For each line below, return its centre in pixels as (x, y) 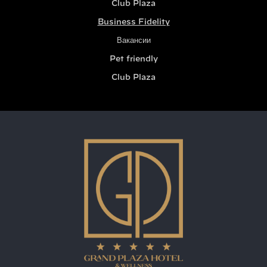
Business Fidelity (133, 23)
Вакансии (133, 41)
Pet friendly (133, 60)
